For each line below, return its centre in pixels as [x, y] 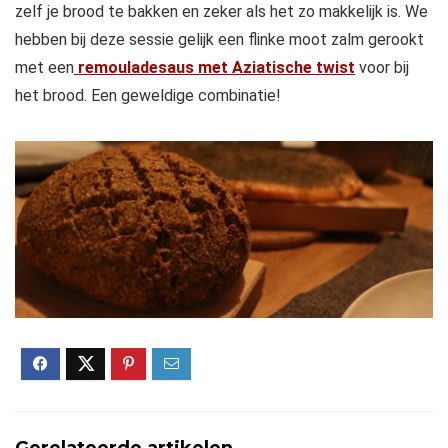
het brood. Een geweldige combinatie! [148, 96]
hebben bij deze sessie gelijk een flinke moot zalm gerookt [219, 40]
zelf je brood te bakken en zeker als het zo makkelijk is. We [221, 12]
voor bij [384, 68]
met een [44, 68]
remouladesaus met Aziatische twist [214, 68]
